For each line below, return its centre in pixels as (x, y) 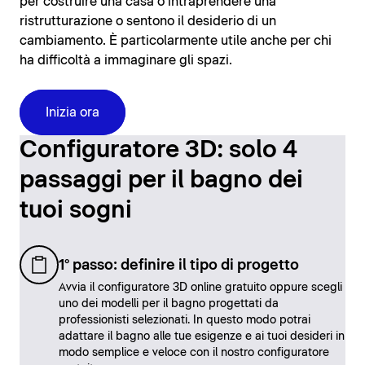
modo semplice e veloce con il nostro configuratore (194, 353)
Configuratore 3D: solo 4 (158, 151)
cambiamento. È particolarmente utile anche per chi (176, 41)
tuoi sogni (76, 211)
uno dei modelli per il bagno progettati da (169, 304)
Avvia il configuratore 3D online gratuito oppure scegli (200, 288)
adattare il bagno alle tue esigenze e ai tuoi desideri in (202, 337)
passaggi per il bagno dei (161, 181)
